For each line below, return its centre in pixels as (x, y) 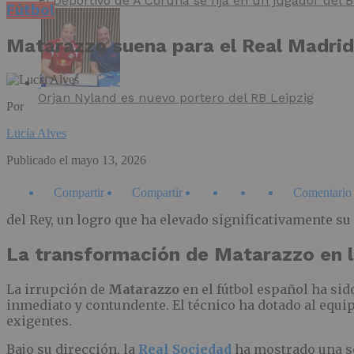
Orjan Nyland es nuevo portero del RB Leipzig (176, 98)
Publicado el (37, 160)
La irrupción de (57, 289)
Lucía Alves (36, 133)
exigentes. (39, 320)
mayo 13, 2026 (109, 160)
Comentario (322, 192)
